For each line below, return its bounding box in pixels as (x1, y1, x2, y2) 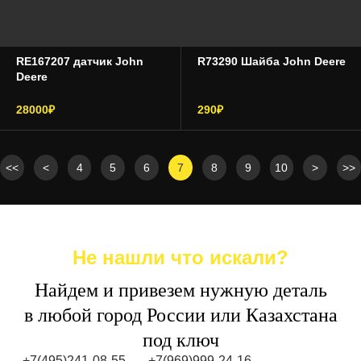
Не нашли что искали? (73, 247, 288, 268)
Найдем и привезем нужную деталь (34, 280, 327, 301)
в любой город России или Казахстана (23, 305, 338, 326)
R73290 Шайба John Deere (197, 55, 346, 68)
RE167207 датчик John (16, 55, 143, 68)
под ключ (142, 330, 219, 351)
